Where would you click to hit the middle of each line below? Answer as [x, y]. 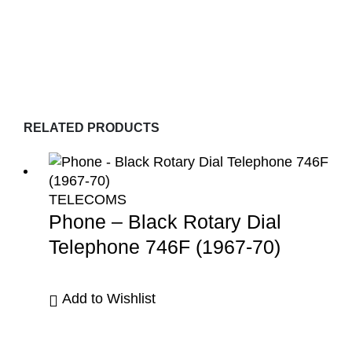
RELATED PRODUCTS [92, 127]
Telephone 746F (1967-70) [165, 246]
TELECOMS [88, 199]
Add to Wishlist [109, 298]
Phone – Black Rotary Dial [165, 221]
